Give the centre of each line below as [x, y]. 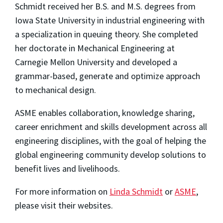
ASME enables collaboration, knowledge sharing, [105, 113]
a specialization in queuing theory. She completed [107, 34]
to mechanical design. [56, 90]
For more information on [62, 192]
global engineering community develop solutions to [111, 155]
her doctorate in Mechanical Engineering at [95, 48]
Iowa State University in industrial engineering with [110, 20]
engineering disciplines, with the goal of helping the [111, 141]
